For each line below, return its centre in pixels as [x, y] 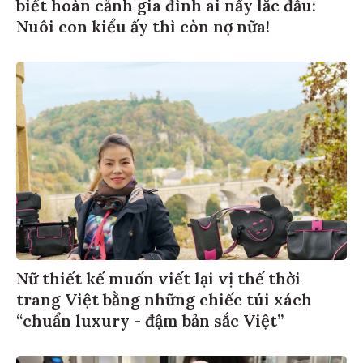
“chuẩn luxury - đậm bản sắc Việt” [150, 322]
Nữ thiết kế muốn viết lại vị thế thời [158, 280]
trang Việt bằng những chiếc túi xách [164, 301]
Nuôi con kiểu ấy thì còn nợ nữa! [143, 28]
